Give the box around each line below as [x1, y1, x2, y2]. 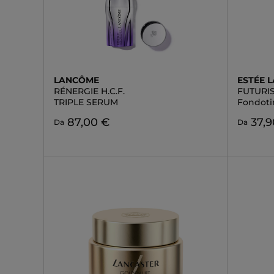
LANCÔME [54, 75, 99, 86]
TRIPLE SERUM [54, 97, 118, 108]
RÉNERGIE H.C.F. [54, 86, 125, 97]
